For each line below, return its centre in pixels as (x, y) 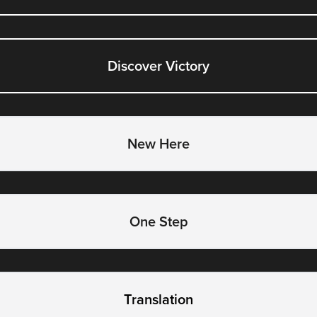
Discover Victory (158, 65)
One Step (158, 221)
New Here (158, 143)
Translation (158, 299)
